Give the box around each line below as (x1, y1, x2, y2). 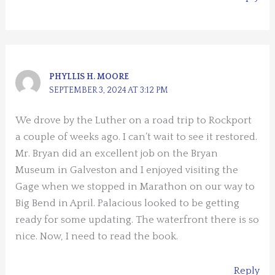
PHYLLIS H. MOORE (49, 72, 130, 82)
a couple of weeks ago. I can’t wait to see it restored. (15, 131, 258, 143)
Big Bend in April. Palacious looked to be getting (15, 198, 240, 209)
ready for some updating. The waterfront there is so (15, 214, 260, 226)
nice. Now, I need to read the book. (15, 231, 179, 242)
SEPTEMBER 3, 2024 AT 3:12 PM (49, 85, 169, 96)
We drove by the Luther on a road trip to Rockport (15, 115, 252, 126)
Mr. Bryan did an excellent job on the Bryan (15, 148, 219, 160)
